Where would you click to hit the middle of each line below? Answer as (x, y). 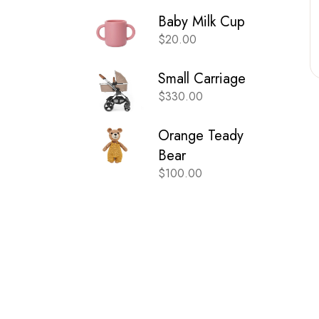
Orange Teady (201, 135)
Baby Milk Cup (202, 21)
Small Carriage (202, 78)
